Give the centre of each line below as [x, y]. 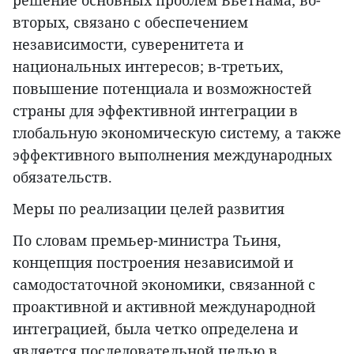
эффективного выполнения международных [172, 155]
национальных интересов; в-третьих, [148, 67]
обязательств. [62, 177]
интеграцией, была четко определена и [155, 329]
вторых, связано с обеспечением [130, 23]
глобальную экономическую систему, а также [177, 133]
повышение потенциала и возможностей [162, 89]
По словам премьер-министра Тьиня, [147, 241]
